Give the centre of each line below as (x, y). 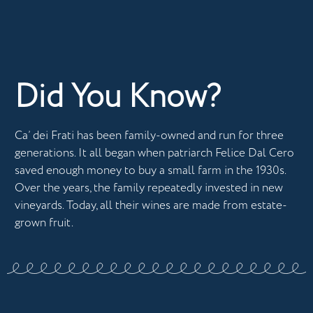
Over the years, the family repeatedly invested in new (149, 188)
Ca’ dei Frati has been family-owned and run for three (149, 136)
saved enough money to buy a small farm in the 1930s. (150, 170)
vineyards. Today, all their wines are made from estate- (151, 205)
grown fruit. (44, 223)
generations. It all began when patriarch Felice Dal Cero (154, 153)
